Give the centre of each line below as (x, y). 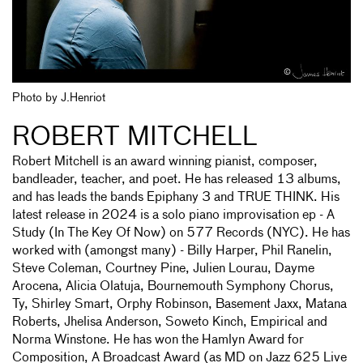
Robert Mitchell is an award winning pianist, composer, (165, 162)
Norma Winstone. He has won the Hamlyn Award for (158, 340)
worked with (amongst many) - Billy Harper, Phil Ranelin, (172, 251)
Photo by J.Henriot (59, 98)
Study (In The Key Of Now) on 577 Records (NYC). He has (181, 233)
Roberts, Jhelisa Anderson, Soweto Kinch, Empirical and (170, 322)
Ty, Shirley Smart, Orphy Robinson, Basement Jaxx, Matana (179, 304)
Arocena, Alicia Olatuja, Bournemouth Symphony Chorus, (173, 286)
